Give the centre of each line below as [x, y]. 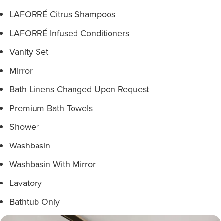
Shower [24, 127]
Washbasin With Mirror [53, 164]
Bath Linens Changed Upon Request [79, 89]
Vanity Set [29, 52]
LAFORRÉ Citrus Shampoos [62, 14]
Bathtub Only [35, 202]
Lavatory [26, 183]
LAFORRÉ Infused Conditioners [69, 33]
